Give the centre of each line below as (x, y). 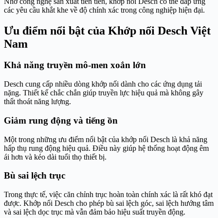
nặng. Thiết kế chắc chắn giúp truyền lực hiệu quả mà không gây (104, 93)
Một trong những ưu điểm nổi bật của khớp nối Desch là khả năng (106, 139)
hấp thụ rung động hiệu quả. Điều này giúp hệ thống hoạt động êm (106, 148)
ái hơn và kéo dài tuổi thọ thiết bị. (55, 157)
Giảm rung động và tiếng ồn (61, 120)
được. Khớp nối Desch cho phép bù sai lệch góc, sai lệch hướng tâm (109, 203)
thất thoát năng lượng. (37, 102)
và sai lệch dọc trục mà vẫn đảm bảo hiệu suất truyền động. (95, 212)
